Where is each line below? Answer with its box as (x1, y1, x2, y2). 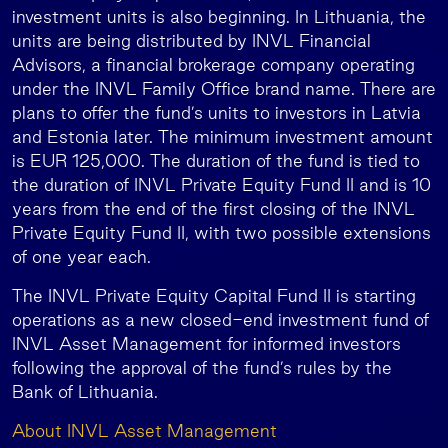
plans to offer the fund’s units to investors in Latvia (12, 103, 421, 122)
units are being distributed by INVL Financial (12, 31, 371, 50)
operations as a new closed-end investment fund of (12, 310, 429, 329)
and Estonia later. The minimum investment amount (12, 127, 433, 146)
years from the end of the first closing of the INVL (12, 199, 415, 218)
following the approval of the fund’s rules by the (12, 358, 392, 377)
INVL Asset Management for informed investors (12, 334, 401, 353)
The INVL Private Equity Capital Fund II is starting (12, 286, 416, 305)
